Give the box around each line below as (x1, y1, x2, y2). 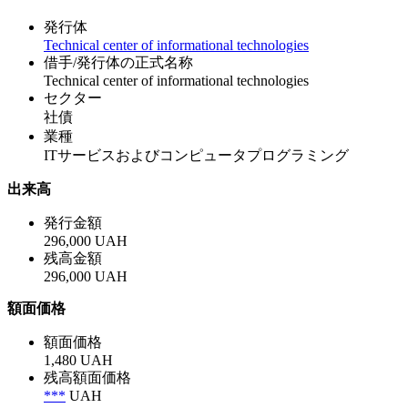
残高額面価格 (44, 369, 131, 385)
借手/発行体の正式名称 (44, 54, 193, 70)
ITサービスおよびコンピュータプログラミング (44, 147, 349, 163)
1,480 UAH (44, 352, 113, 368)
